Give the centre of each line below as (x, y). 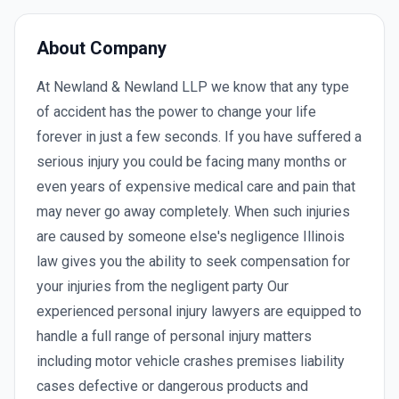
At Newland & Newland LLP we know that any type (193, 87)
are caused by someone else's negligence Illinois (191, 236)
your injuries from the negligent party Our (163, 286)
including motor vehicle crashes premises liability (191, 361)
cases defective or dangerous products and (172, 386)
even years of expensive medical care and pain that (196, 187)
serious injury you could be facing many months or (191, 162)
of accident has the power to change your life (176, 112)
